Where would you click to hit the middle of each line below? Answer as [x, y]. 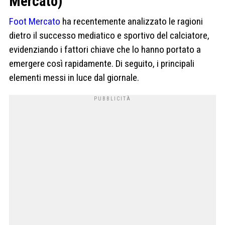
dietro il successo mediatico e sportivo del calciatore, [109, 36]
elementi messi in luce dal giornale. [74, 78]
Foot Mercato [35, 22]
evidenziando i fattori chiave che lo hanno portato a [105, 50]
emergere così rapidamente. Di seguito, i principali [102, 64]
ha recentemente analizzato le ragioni [132, 22]
